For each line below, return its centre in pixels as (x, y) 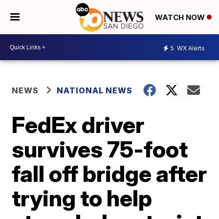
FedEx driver (78, 125)
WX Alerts (190, 48)
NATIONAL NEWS (95, 90)
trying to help (82, 198)
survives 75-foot (100, 149)
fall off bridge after (109, 174)
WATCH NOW (181, 18)
